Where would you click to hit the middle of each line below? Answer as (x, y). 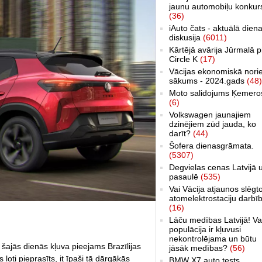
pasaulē (185, 176)
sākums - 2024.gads (208, 80)
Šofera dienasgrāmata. (211, 145)
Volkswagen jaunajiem (210, 114)
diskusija (186, 37)
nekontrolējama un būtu (213, 238)
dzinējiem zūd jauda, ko (213, 124)
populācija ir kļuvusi (205, 229)
